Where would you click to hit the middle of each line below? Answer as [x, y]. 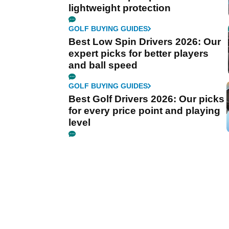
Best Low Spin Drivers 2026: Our [145, 41]
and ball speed [103, 65]
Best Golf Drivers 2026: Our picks [146, 99]
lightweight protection [120, 8]
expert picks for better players [139, 53]
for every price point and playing [144, 110]
